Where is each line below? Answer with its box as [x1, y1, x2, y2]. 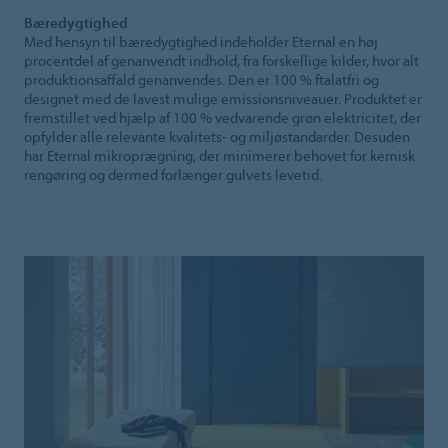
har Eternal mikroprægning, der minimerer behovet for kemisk [24, 146, 415, 166]
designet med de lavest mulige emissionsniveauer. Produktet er [24, 89, 422, 109]
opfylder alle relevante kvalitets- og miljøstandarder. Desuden [24, 127, 410, 147]
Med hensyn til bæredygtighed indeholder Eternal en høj [24, 32, 378, 52]
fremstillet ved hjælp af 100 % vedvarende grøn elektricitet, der [24, 108, 421, 128]
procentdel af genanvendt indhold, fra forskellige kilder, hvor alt [24, 51, 419, 71]
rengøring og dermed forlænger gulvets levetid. [24, 165, 322, 185]
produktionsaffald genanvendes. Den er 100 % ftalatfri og [24, 70, 379, 90]
